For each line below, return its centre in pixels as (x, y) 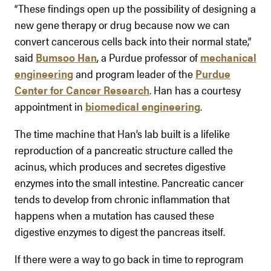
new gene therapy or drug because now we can (122, 24)
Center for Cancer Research (82, 90)
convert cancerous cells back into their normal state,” (133, 41)
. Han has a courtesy (195, 90)
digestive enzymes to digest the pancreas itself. (120, 231)
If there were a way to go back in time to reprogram (129, 258)
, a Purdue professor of (149, 57)
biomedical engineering (143, 106)
